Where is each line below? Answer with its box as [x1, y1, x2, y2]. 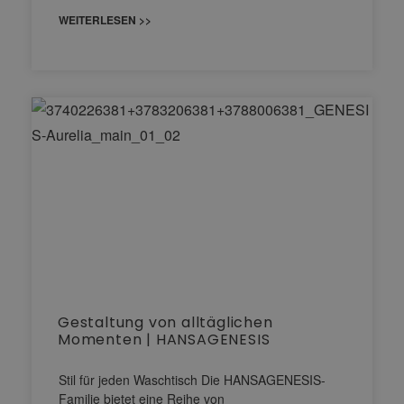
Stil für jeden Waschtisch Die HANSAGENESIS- [59, 370, 326, 389]
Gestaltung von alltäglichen [58, 311, 273, 333]
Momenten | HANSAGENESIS [58, 328, 271, 350]
